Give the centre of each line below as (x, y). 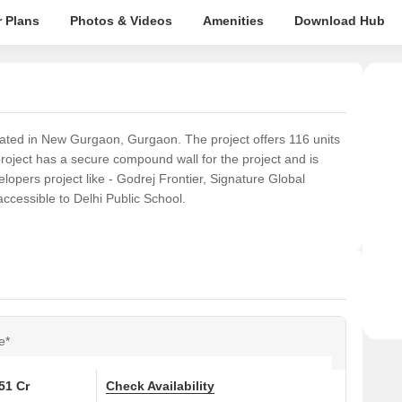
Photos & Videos (121, 21)
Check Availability (160, 386)
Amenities (233, 21)
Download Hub (339, 21)
